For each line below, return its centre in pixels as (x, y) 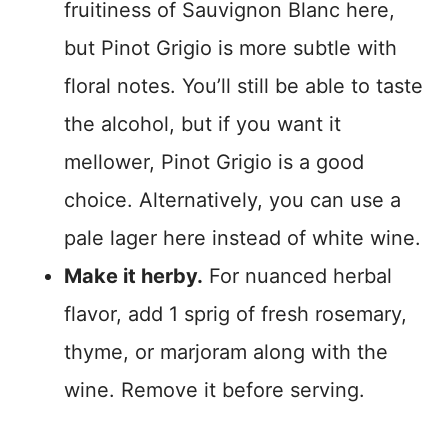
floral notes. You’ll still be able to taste (243, 85)
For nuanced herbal (297, 275)
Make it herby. (133, 275)
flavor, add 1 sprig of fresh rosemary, (235, 313)
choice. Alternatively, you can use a (232, 199)
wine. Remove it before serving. (214, 389)
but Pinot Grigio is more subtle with (230, 47)
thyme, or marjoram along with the (226, 351)
